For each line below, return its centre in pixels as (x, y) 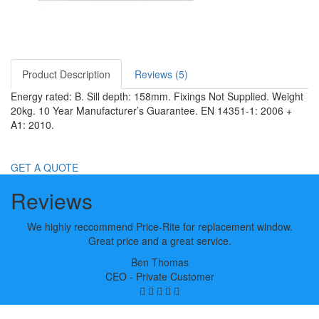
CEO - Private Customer (159, 276)
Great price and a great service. (159, 241)
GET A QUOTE (45, 167)
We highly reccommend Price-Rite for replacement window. (159, 226)
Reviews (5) (161, 74)
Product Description (66, 74)
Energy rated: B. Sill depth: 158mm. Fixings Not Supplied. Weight (157, 96)
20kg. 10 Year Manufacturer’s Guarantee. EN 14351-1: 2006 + (151, 110)
